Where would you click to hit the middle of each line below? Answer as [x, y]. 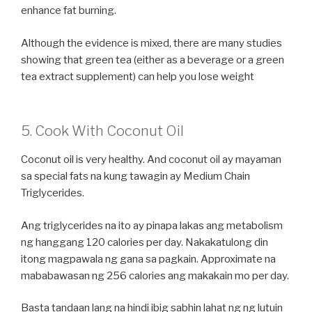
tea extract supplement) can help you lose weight [138, 76]
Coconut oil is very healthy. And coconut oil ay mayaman [151, 160]
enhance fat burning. [69, 11]
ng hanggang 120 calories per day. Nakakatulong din [145, 242]
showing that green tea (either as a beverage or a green [153, 60]
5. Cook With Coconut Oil [102, 131]
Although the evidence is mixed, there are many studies [151, 43]
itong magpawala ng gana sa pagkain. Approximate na [148, 259]
